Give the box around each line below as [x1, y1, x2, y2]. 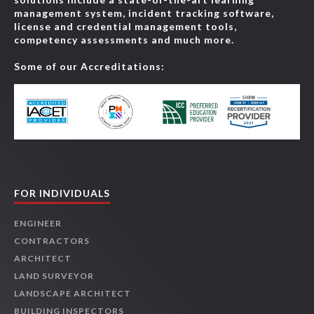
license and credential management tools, [14, 20, 237, 32]
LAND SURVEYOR [14, 271, 94, 282]
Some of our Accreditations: [14, 60, 165, 72]
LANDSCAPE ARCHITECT [14, 288, 131, 299]
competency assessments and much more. [14, 34, 234, 46]
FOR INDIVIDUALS [14, 187, 110, 200]
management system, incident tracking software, [14, 7, 274, 19]
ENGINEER [14, 218, 62, 229]
